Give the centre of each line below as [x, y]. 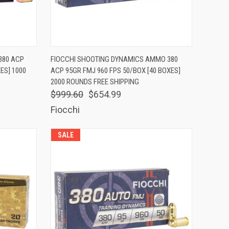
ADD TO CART [158, 54]
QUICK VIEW [85, 54]
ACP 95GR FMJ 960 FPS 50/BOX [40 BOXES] [115, 70]
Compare [78, 72]
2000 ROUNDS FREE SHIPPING [95, 82]
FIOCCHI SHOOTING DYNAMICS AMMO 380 [114, 59]
